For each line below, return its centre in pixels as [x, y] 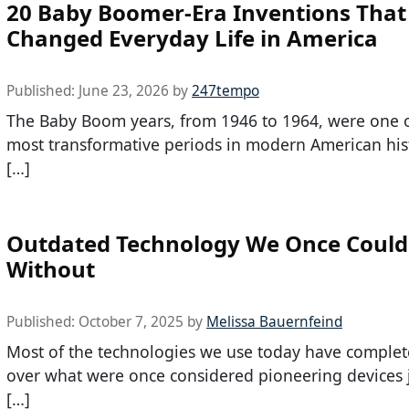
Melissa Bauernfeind [274, 322]
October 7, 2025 [131, 322]
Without [51, 269]
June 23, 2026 [124, 91]
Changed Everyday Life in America [192, 38]
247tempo [225, 91]
